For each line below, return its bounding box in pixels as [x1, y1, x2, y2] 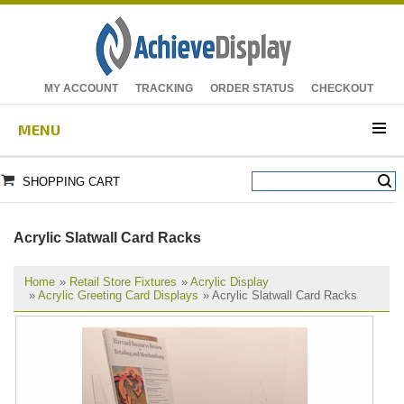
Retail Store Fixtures [69, 275, 177, 289]
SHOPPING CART [23, 175, 120, 188]
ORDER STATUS [210, 82, 294, 95]
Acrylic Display [190, 275, 269, 289]
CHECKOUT [311, 82, 373, 95]
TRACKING [135, 82, 193, 95]
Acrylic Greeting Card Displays [38, 289, 198, 302]
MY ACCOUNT [44, 82, 118, 95]
